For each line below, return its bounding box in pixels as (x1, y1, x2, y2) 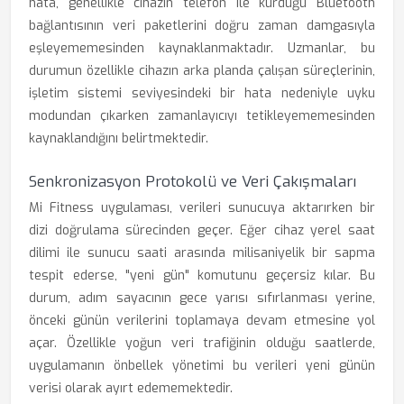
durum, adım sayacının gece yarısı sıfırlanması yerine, (29, 289, 375, 307)
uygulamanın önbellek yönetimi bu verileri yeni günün (29, 357, 375, 374)
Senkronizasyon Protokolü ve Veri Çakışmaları (29, 171, 356, 192)
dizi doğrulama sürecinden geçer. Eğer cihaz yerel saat (29, 222, 375, 239)
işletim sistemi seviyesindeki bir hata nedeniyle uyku (29, 85, 375, 102)
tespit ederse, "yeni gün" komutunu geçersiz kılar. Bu (29, 267, 375, 284)
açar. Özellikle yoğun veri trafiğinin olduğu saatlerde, (29, 335, 375, 352)
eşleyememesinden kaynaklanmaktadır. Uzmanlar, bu (29, 40, 375, 57)
